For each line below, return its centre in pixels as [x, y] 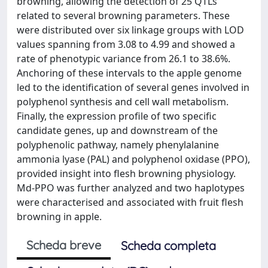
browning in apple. [59, 217]
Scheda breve [64, 245]
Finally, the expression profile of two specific [117, 116]
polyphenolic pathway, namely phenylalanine [118, 145]
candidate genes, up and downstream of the [117, 130]
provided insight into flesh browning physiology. [126, 173]
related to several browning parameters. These [123, 16]
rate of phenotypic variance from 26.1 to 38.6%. [124, 59]
